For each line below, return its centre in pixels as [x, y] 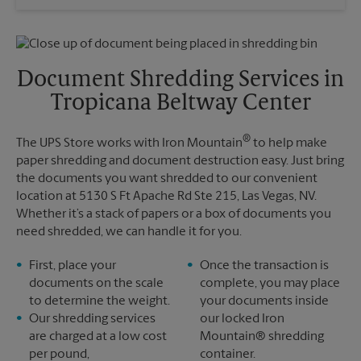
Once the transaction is [264, 266]
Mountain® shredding [262, 337]
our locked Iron [242, 320]
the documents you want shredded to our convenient [167, 179]
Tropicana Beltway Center [180, 104]
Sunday [58, 25]
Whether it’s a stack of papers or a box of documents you [174, 215]
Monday [61, 43]
